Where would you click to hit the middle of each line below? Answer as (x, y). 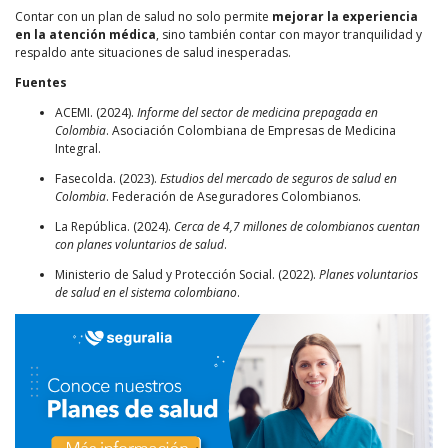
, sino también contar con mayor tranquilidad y (289, 34)
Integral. (78, 148)
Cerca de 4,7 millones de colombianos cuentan (297, 226)
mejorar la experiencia (345, 16)
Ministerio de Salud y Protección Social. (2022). (187, 274)
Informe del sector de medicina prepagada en (257, 112)
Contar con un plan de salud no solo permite (143, 16)
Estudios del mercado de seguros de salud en (278, 178)
